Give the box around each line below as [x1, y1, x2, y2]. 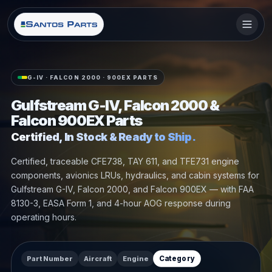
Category [159, 254, 194, 263]
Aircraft [83, 254, 112, 263]
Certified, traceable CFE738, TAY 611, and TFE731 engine [10, 155, 239, 166]
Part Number [25, 254, 74, 263]
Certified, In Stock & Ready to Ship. [10, 130, 195, 143]
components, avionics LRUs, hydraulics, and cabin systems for [10, 169, 259, 180]
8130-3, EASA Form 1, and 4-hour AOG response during [10, 197, 231, 208]
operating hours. [10, 211, 76, 222]
